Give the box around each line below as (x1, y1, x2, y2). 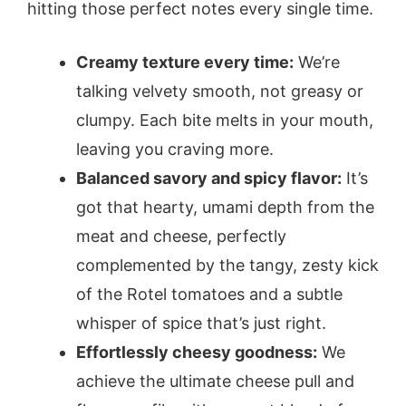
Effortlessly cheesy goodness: (76, 342, 317, 362)
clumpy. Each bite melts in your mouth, (76, 110, 373, 130)
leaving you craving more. (76, 139, 274, 159)
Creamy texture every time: (76, 52, 294, 72)
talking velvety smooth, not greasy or (76, 81, 363, 101)
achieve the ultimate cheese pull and (76, 371, 354, 391)
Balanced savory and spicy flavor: (76, 168, 342, 188)
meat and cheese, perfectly (76, 226, 286, 246)
